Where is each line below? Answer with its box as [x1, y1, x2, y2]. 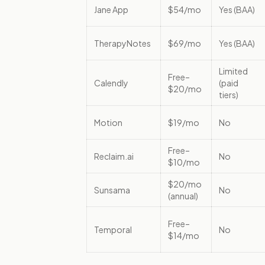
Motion [94, 117, 122, 128]
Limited [219, 66, 248, 76]
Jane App [94, 4, 128, 15]
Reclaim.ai [94, 151, 134, 161]
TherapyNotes [94, 38, 151, 49]
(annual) [168, 190, 198, 201]
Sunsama [94, 185, 130, 195]
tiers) [219, 89, 238, 100]
